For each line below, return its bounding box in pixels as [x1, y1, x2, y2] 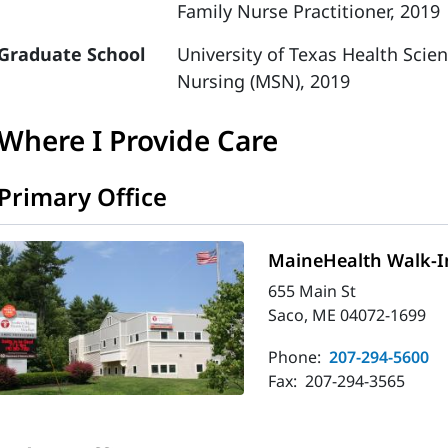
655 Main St [268, 280, 357, 303]
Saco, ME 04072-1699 [268, 304, 427, 327]
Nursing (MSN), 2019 [177, 69, 351, 93]
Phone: [268, 346, 326, 369]
